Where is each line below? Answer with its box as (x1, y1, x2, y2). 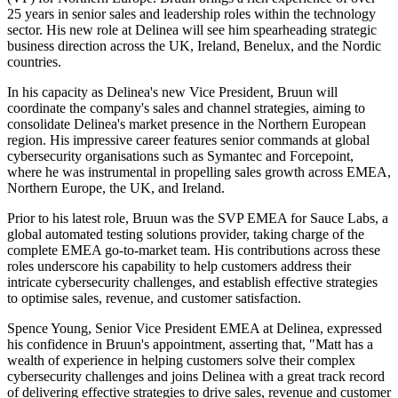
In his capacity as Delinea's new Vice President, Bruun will (7, 84, 338, 100)
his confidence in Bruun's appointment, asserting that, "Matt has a (7, 337, 373, 353)
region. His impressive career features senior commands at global (7, 132, 370, 148)
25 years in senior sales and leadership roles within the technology (7, 6, 376, 22)
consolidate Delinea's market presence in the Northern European (7, 116, 366, 132)
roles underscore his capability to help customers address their (7, 259, 351, 275)
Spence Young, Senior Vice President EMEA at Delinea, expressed (7, 321, 382, 337)
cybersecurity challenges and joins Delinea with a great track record (7, 369, 385, 385)
